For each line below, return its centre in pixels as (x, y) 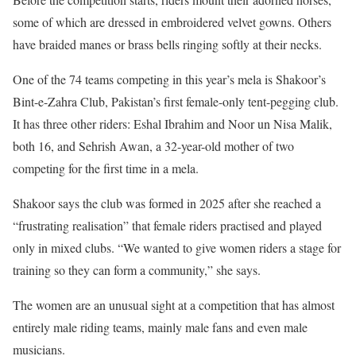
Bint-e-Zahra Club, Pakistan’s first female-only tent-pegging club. (176, 101)
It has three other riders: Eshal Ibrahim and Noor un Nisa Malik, (172, 123)
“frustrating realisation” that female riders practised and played (167, 225)
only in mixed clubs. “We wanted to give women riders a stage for (177, 247)
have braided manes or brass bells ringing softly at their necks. (167, 44)
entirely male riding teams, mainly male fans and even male (160, 327)
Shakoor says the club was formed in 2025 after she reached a (167, 203)
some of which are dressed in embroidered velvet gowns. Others (172, 21)
